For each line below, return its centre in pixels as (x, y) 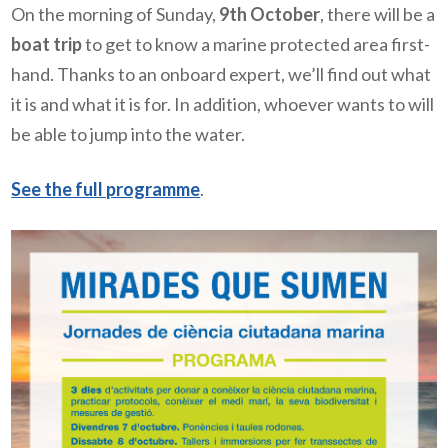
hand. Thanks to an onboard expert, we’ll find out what (221, 73)
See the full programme (106, 189)
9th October (270, 13)
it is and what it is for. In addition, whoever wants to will (223, 103)
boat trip (47, 43)
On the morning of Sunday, (115, 13)
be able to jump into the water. (128, 133)
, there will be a (378, 13)
